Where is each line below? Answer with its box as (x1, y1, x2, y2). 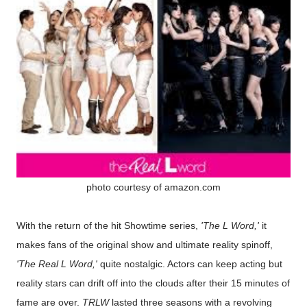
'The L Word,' (201, 220, 259, 231)
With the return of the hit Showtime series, (16, 220, 201, 231)
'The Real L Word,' (16, 258, 100, 269)
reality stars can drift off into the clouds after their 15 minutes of (16, 278, 290, 288)
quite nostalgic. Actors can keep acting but (100, 258, 282, 269)
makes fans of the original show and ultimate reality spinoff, (16, 239, 273, 250)
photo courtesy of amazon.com (86, 182, 221, 193)
